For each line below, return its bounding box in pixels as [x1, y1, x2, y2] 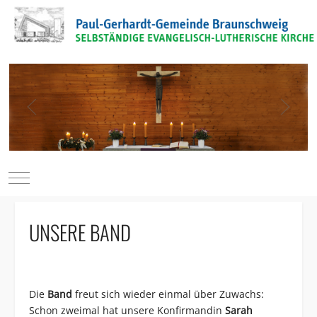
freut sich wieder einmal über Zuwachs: [71, 287, 264, 301]
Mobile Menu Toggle [18, 170, 115, 184]
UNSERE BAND [28, 217, 131, 248]
